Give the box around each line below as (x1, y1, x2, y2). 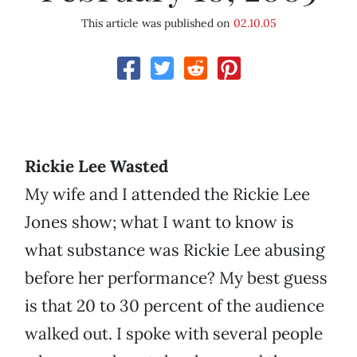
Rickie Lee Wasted (25, 155, 168, 178)
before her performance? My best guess (25, 267, 328, 289)
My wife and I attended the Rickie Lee (25, 183, 310, 206)
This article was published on (80, 16, 233, 31)
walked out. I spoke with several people (25, 323, 323, 345)
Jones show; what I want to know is (25, 211, 294, 233)
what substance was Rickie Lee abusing (25, 239, 325, 261)
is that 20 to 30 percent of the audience (25, 295, 324, 317)
